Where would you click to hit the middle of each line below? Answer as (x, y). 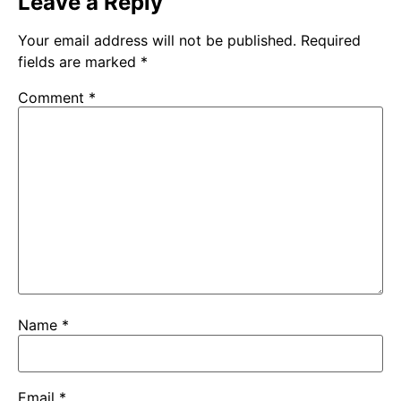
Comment (53, 97)
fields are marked (79, 61)
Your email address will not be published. (157, 40)
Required (331, 40)
